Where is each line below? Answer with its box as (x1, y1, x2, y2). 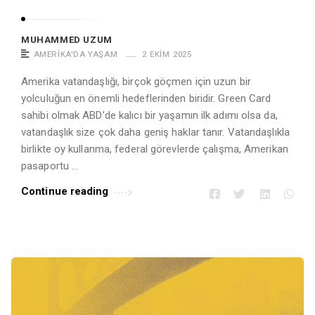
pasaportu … (21, 160, 79, 173)
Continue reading (21, 185, 109, 198)
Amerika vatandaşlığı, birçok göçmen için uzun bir (21, 75, 251, 89)
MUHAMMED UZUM (21, 34, 112, 46)
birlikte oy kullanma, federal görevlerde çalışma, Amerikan (21, 143, 288, 156)
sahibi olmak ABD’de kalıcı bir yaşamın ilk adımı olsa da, (21, 109, 278, 122)
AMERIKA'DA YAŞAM (33, 49, 118, 60)
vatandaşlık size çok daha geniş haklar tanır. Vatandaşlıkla (21, 126, 290, 139)
